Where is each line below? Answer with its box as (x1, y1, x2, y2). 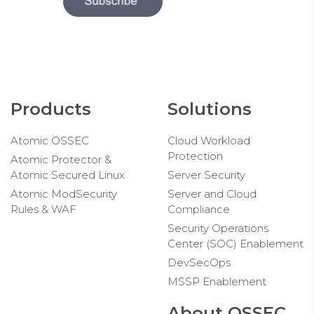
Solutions (168, 98, 252, 119)
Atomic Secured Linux (11, 168, 125, 182)
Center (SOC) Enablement (168, 236, 303, 250)
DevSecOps (168, 255, 231, 269)
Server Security (168, 168, 245, 182)
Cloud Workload (168, 133, 250, 147)
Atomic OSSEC (11, 133, 89, 147)
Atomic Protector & (11, 152, 111, 166)
